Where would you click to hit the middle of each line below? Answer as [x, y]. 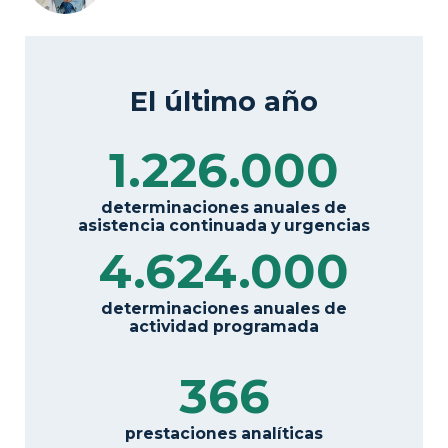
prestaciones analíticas [224, 433]
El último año [224, 101]
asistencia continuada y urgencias [224, 225]
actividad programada [224, 326]
